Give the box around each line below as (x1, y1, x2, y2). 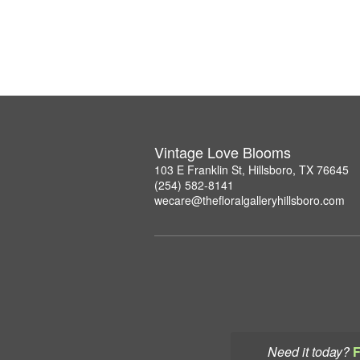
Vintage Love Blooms (154, 141, 291, 162)
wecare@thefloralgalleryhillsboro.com (154, 191, 345, 208)
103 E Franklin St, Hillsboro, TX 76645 (154, 161, 349, 178)
